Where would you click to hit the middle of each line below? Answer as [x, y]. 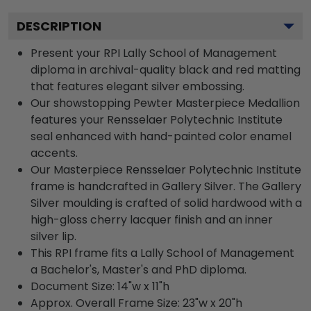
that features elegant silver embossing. [137, 86]
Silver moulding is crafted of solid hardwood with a [166, 203]
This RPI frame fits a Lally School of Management [162, 253]
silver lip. [53, 236]
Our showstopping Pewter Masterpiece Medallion [165, 103]
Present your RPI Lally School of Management [154, 53]
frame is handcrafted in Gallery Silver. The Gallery [166, 186]
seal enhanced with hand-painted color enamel [161, 136]
